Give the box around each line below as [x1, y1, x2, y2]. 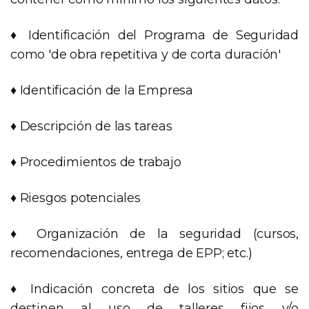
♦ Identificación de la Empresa [10, 83, 193, 99]
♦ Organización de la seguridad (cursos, [10, 226, 299, 242]
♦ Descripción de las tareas [10, 119, 172, 134]
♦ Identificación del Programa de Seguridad [10, 28, 299, 43]
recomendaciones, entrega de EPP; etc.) [10, 246, 252, 261]
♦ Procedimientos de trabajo [10, 154, 181, 170]
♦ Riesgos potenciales [10, 190, 141, 206]
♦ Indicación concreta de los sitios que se [10, 281, 299, 297]
